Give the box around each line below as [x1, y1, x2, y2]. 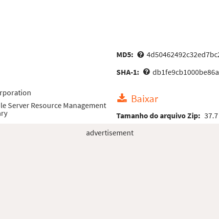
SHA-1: [116, 66, 141, 77]
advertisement [86, 128, 133, 138]
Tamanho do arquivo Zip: [116, 110, 202, 120]
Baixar [131, 92, 158, 106]
